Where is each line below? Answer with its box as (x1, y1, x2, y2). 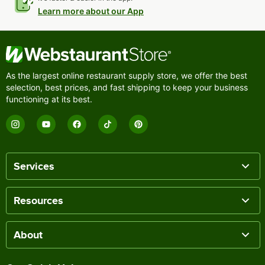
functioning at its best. (6, 93, 92, 104)
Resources (14, 194, 63, 206)
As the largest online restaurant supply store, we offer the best (6, 70, 247, 80)
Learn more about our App (38, 5, 144, 16)
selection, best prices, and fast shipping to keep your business (6, 82, 248, 92)
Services (14, 160, 54, 172)
